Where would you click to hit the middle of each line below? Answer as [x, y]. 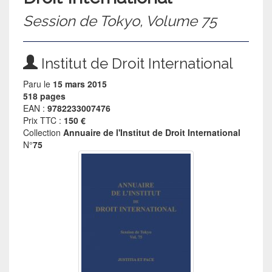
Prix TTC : [44, 120]
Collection [43, 132]
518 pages [45, 96]
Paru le [38, 83]
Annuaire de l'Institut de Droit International [152, 132]
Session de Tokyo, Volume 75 [120, 21]
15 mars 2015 [80, 83]
